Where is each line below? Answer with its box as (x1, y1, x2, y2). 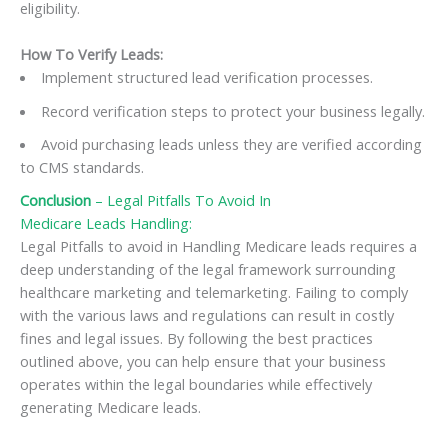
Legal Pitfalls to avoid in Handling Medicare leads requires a (20, 236, 417, 257)
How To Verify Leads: (20, 44, 163, 65)
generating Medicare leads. (20, 397, 201, 418)
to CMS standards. (20, 156, 144, 177)
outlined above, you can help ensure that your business (20, 351, 386, 372)
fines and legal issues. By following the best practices (20, 328, 373, 349)
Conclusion (20, 190, 91, 211)
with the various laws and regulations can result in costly (20, 305, 394, 326)
